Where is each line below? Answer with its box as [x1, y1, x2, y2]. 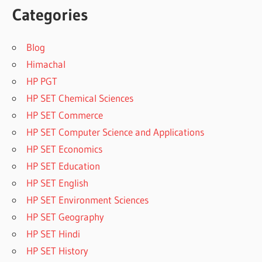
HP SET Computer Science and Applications [26, 126, 205, 139]
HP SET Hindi [26, 227, 81, 240]
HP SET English [26, 177, 89, 189]
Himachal [26, 58, 66, 71]
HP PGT [26, 75, 58, 88]
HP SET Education [26, 160, 101, 173]
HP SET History [26, 244, 89, 257]
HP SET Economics [26, 143, 103, 156]
